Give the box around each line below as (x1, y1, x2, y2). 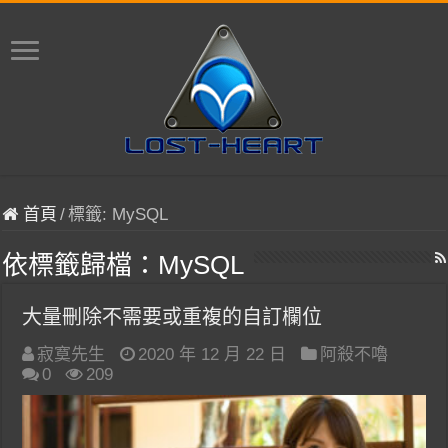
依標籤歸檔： (2, 250, 159, 280)
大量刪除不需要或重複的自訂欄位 (22, 306, 323, 328)
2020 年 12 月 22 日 (138, 345, 287, 364)
